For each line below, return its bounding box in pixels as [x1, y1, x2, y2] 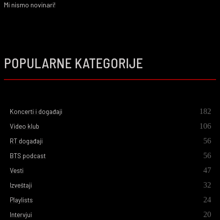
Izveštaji [10, 181, 32, 189]
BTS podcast [10, 152, 46, 160]
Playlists [10, 196, 33, 204]
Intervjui [10, 211, 32, 219]
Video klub [10, 122, 39, 130]
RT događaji [10, 137, 43, 145]
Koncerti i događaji [10, 108, 62, 115]
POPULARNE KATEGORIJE [4, 55, 143, 71]
